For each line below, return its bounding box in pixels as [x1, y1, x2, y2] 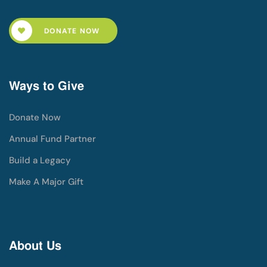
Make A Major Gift [9, 175, 83, 188]
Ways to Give [9, 77, 84, 94]
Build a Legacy [9, 154, 71, 166]
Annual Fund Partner [9, 132, 96, 145]
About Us [9, 237, 61, 253]
